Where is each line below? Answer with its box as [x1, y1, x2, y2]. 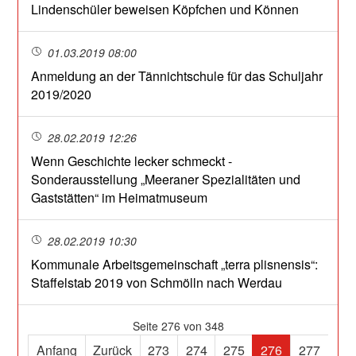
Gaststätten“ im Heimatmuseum [31, 188, 208, 207]
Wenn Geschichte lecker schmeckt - [31, 152, 233, 171]
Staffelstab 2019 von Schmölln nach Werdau [31, 273, 283, 292]
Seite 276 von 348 [132, 318, 224, 335]
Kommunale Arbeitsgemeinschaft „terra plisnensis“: [31, 255, 319, 274]
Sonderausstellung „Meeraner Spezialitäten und [31, 170, 301, 189]
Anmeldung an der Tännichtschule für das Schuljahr [31, 67, 323, 86]
